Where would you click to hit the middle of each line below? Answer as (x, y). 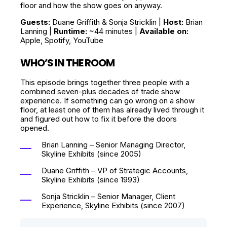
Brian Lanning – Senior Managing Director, (113, 145)
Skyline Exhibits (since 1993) (91, 180)
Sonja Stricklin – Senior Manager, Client (108, 196)
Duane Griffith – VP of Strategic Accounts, (115, 171)
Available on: (164, 31)
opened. (35, 128)
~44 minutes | (113, 31)
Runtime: (70, 31)
